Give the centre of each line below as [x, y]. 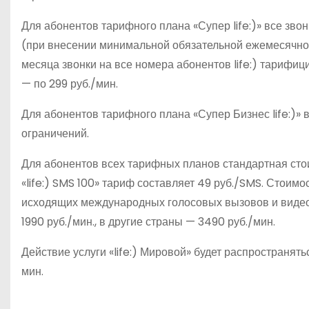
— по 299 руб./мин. [70, 84]
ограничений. [55, 133]
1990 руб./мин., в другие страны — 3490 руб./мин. [148, 222]
